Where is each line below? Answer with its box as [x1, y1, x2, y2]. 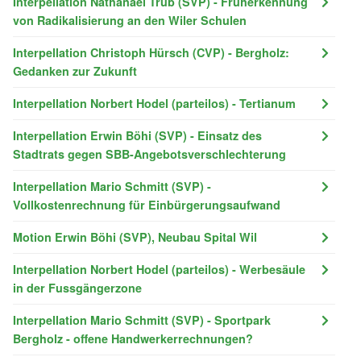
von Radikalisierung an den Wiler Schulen [13, 11, 247, 28]
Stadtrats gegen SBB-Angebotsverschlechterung [13, 145, 286, 162]
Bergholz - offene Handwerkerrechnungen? [13, 330, 253, 346]
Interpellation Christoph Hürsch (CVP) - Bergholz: [13, 44, 289, 60]
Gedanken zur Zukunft [13, 62, 137, 79]
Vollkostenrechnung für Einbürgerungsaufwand [13, 196, 280, 213]
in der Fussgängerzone [13, 279, 142, 296]
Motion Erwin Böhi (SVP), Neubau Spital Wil [13, 228, 257, 245]
